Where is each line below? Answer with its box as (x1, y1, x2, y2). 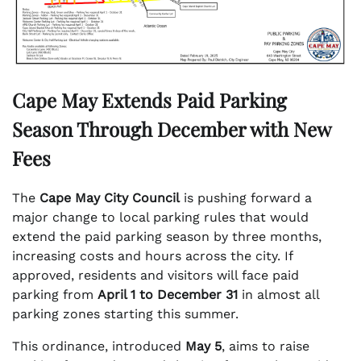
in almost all (238, 287, 319, 303)
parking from (12, 287, 98, 303)
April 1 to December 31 (98, 287, 238, 303)
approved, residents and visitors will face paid (12, 268, 299, 284)
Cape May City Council (39, 190, 180, 206)
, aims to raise (222, 338, 309, 355)
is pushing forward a (180, 190, 312, 206)
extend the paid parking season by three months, (12, 229, 322, 245)
